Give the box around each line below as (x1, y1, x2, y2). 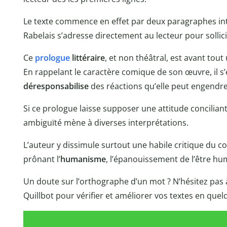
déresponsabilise (23, 81, 89, 92)
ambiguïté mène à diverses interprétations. (23, 117, 188, 129)
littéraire (69, 52, 105, 64)
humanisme (60, 154, 106, 165)
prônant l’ (23, 154, 60, 165)
